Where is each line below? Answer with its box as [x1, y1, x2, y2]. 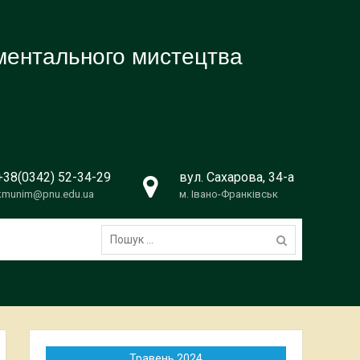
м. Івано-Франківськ [179, 188, 278, 200]
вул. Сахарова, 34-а [179, 170, 294, 185]
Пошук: [100, 219, 137, 232]
